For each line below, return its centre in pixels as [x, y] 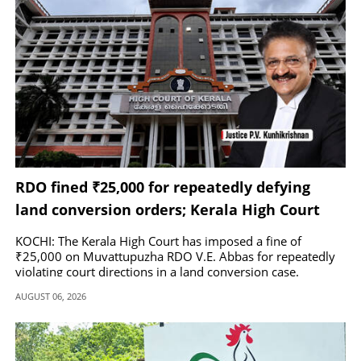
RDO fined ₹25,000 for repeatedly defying [163, 187]
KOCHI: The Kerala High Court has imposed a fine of [158, 241]
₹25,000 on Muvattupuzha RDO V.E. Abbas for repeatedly [175, 257]
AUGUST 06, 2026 [51, 297]
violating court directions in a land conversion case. [157, 272]
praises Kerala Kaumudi [102, 232]
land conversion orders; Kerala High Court [168, 210]
